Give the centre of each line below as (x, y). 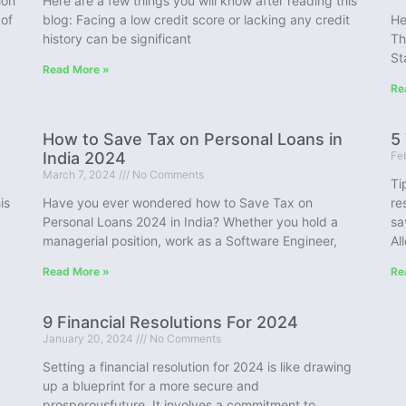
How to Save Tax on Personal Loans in (193, 140)
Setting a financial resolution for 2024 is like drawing (198, 367)
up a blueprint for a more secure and (151, 386)
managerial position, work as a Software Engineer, (190, 241)
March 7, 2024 (81, 175)
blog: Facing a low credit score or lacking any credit (197, 20)
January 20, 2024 (90, 339)
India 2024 (85, 159)
